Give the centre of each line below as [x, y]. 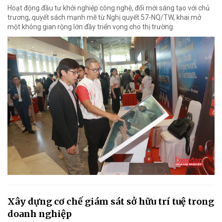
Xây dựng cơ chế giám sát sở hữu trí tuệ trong [111, 201]
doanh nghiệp [40, 214]
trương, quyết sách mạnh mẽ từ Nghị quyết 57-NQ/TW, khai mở [104, 18]
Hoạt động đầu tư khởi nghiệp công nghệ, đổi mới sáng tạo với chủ [109, 8]
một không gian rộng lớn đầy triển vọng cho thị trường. [91, 27]
